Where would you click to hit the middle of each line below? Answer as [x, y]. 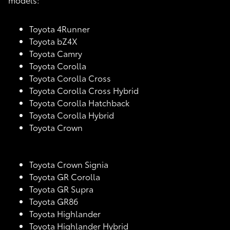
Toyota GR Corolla [65, 176]
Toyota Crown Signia [69, 164]
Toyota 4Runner [60, 28]
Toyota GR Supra [61, 189]
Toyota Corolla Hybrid [72, 115]
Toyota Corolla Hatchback [79, 102]
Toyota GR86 [54, 201]
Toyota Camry [56, 53]
